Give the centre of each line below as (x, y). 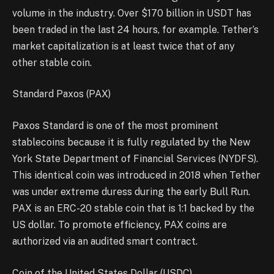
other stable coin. (52, 62)
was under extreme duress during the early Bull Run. (131, 192)
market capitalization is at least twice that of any (124, 46)
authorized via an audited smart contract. (105, 242)
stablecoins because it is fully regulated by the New (131, 143)
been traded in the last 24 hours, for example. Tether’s (135, 29)
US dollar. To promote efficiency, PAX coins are (120, 225)
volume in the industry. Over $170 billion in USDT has (132, 13)
